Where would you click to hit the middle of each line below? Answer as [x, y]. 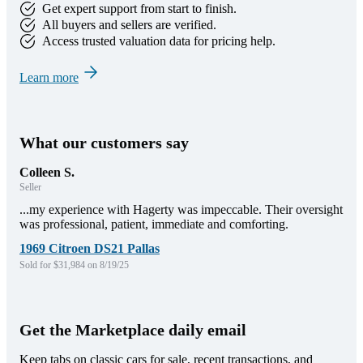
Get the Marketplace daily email [133, 330]
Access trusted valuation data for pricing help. [159, 41]
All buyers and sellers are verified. [129, 25]
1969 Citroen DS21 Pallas [90, 249]
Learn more [49, 78]
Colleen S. [47, 173]
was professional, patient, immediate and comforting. [154, 224]
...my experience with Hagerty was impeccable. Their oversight [181, 210]
